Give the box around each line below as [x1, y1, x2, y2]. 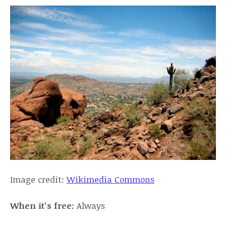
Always [74, 200, 105, 211]
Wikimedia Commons [67, 174, 154, 185]
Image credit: [10, 174, 67, 185]
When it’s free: [10, 200, 74, 211]
